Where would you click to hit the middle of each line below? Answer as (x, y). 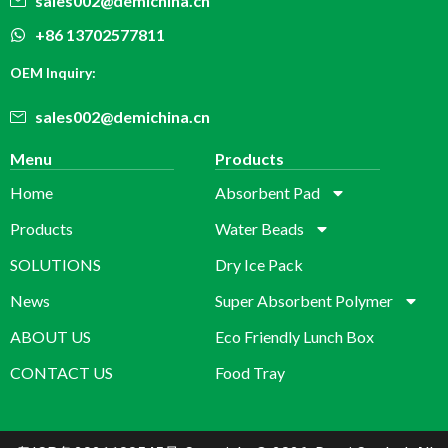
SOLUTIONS (55, 264)
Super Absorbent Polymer (304, 300)
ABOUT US (50, 336)
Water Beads (260, 228)
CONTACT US (61, 372)
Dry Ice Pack (259, 264)
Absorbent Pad (268, 192)
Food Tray (250, 372)
